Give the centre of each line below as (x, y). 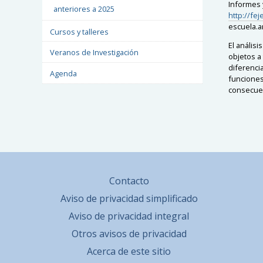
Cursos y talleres (79, 31)
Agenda (63, 74)
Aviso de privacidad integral (129, 216)
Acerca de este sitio (129, 251)
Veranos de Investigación (94, 53)
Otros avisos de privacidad (129, 233)
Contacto (129, 181)
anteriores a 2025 (84, 9)
